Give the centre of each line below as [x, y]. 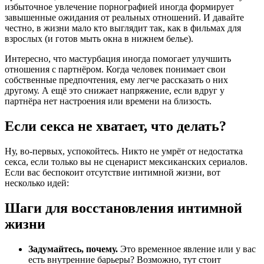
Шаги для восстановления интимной [123, 208]
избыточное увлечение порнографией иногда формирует [119, 7]
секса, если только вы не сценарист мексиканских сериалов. [126, 161]
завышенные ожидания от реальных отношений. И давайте [124, 18]
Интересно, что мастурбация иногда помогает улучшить [118, 59]
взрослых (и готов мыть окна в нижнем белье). [99, 39]
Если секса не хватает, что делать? [115, 126]
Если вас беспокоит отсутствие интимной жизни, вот [113, 172]
